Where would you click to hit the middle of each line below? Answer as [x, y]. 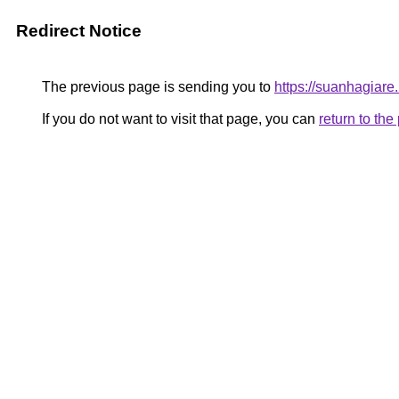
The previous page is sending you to [156, 87]
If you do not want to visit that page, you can [179, 119]
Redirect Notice [79, 31]
